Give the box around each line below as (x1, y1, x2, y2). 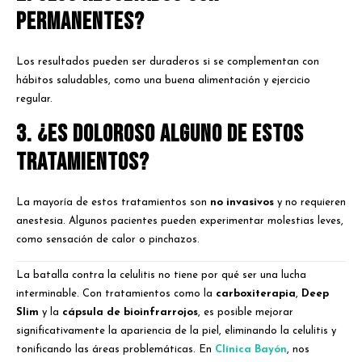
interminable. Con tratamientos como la (16, 288, 216, 300)
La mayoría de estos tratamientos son (16, 196, 210, 208)
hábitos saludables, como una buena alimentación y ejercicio (16, 74, 310, 86)
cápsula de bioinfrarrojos (62, 307, 198, 318)
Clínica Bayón (215, 344, 287, 356)
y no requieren (274, 196, 346, 208)
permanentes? (16, 6, 145, 36)
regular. (16, 93, 53, 104)
